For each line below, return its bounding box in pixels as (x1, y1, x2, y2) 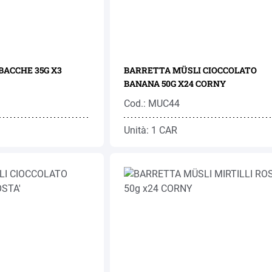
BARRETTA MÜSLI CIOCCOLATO (123, 64, 257, 76)
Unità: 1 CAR (123, 124, 177, 136)
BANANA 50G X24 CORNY (123, 78, 226, 89)
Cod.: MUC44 (123, 98, 180, 109)
